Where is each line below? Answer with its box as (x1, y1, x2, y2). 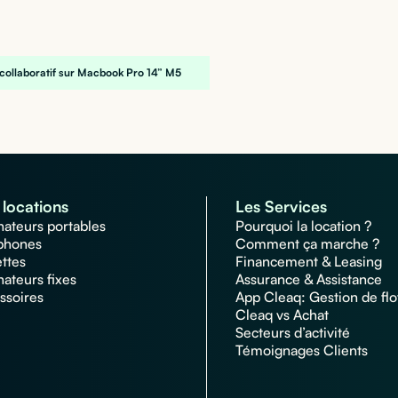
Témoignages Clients (235, 341, 368, 360)
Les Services (235, 196, 327, 217)
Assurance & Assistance (235, 270, 382, 289)
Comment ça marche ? (235, 235, 379, 253)
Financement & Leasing (235, 252, 382, 271)
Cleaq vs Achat (235, 306, 329, 324)
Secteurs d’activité (235, 323, 350, 342)
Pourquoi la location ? (235, 217, 371, 235)
